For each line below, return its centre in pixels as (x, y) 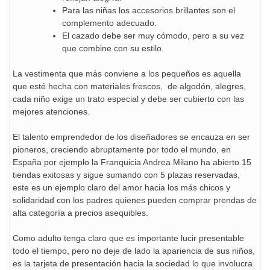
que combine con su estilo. (113, 49)
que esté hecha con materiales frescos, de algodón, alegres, (129, 86)
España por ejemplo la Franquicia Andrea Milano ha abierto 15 (132, 162)
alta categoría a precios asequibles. (80, 213)
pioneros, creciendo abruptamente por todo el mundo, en (122, 150)
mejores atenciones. (51, 112)
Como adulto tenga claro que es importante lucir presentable (128, 238)
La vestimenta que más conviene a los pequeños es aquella (127, 74)
